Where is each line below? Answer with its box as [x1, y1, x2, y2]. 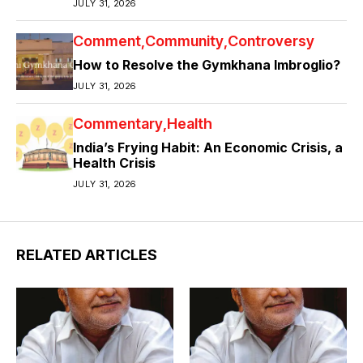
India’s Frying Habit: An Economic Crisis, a [73, 139, 343, 156]
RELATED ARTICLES [16, 246, 157, 263]
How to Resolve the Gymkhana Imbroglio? [73, 56, 340, 73]
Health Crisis [73, 154, 156, 171]
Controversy [228, 32, 314, 49]
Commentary [73, 114, 163, 132]
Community [145, 32, 224, 49]
